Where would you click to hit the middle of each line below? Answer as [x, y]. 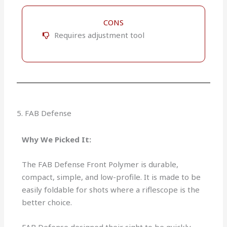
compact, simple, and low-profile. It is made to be [111, 177]
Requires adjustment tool [99, 35]
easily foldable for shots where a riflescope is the [111, 190]
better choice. [47, 202]
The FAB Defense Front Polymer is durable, [100, 164]
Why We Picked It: [57, 140]
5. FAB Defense [44, 113]
